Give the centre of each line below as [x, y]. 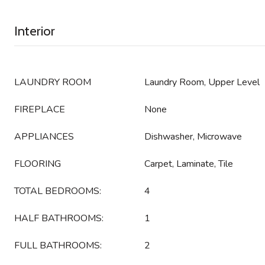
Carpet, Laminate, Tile [189, 164]
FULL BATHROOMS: [58, 245]
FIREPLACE [40, 109]
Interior [35, 31]
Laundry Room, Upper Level [202, 82]
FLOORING [38, 164]
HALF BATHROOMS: [59, 218]
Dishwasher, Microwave [193, 137]
